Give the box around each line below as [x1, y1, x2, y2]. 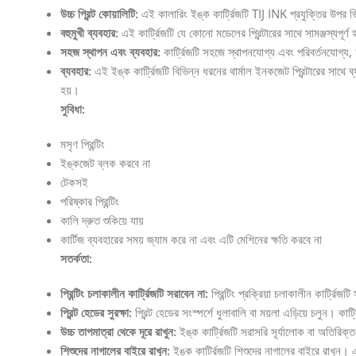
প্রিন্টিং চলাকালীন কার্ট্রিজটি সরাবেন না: [60, 284, 208, 301]
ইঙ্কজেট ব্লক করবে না [60, 154, 150, 171]
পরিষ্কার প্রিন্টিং [60, 192, 119, 209]
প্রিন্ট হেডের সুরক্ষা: [60, 304, 132, 320]
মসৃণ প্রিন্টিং [60, 135, 105, 152]
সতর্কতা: [60, 250, 92, 266]
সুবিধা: [60, 100, 85, 117]
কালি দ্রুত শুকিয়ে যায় [60, 211, 144, 228]
